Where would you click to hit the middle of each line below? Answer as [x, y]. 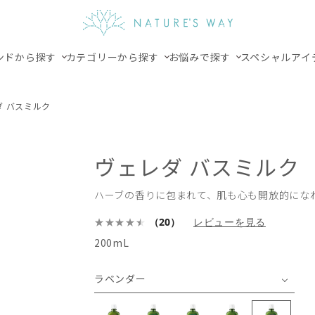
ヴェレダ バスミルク [197, 167]
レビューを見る [230, 222]
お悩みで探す [201, 57]
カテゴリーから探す [114, 57]
